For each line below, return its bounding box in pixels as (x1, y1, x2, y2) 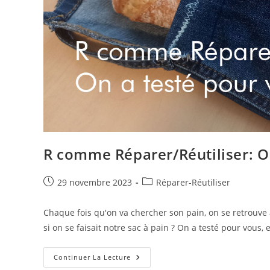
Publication (43, 176, 88, 188)
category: (142, 189, 178, 201)
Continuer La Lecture (54, 253, 131, 262)
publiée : (43, 189, 78, 201)
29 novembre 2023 (57, 177, 132, 189)
